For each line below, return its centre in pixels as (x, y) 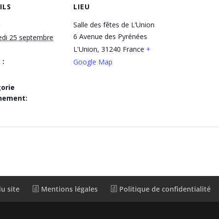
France (133, 49)
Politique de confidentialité (164, 189)
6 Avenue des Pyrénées (110, 36)
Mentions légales (69, 189)
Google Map (93, 62)
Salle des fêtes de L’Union (114, 25)
